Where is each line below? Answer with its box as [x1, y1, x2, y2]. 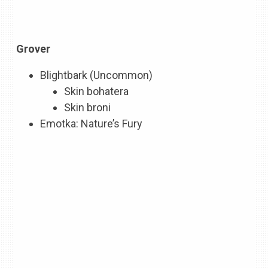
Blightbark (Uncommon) [40, 68, 153, 81]
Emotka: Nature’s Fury [40, 117, 143, 130]
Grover [16, 42, 51, 56]
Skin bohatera [64, 84, 129, 98]
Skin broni [64, 100, 111, 114]
